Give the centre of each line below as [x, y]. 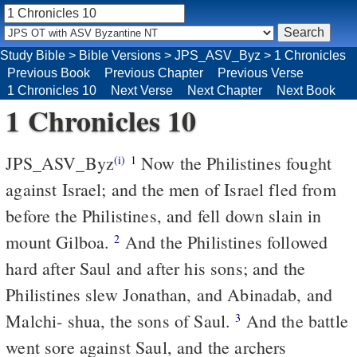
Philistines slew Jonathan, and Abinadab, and [169, 294]
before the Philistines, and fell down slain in [164, 215]
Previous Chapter [154, 73]
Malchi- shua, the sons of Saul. [121, 320]
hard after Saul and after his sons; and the [156, 268]
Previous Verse [261, 73]
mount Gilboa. [60, 241]
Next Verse [142, 90]
